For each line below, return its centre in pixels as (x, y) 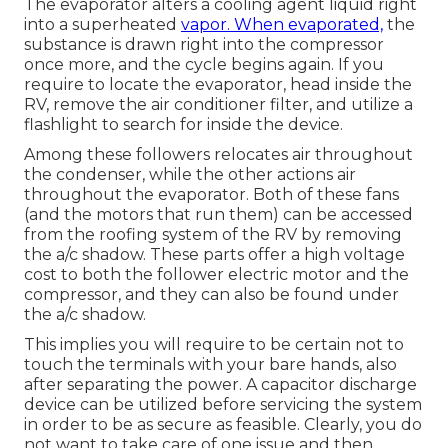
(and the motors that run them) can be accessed (218, 215)
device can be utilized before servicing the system (223, 405)
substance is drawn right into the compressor (204, 45)
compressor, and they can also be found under (211, 295)
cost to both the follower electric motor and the (216, 275)
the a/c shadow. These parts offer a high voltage (214, 255)
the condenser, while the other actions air (190, 175)
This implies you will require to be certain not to (214, 345)
